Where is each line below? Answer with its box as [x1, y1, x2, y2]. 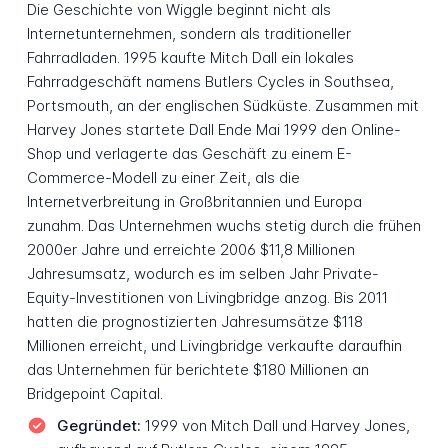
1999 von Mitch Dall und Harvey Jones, [140, 415, 410, 435]
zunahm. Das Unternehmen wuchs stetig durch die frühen [26, 216, 421, 236]
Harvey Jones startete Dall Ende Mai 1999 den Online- [26, 120, 401, 140]
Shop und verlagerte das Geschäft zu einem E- [26, 144, 352, 164]
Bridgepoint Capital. [26, 384, 163, 404]
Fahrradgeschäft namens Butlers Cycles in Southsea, [26, 72, 394, 92]
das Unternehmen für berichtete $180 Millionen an [26, 360, 369, 380]
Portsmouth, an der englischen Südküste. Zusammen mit [26, 96, 419, 116]
